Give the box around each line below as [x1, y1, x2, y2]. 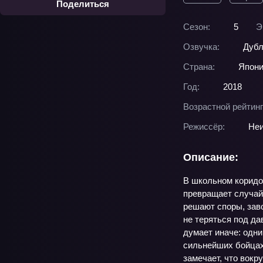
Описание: [183, 151, 238, 163]
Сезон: [183, 22, 210, 32]
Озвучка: [183, 42, 220, 52]
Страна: [183, 62, 215, 72]
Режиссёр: [183, 122, 225, 131]
